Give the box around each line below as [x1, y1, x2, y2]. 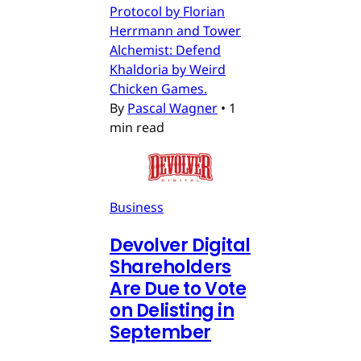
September [110, 319, 212, 345]
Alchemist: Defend [110, 40, 221, 59]
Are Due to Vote [110, 276, 247, 301]
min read [110, 118, 164, 136]
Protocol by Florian [110, 2, 225, 20]
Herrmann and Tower [110, 21, 241, 39]
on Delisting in [110, 297, 234, 323]
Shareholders [110, 254, 231, 280]
